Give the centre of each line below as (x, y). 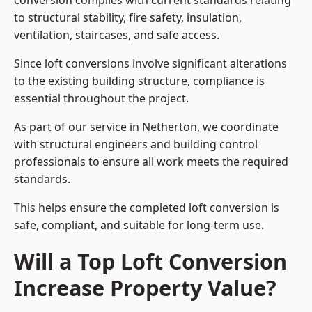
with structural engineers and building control (136, 145)
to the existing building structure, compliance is (139, 81)
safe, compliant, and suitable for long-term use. (139, 225)
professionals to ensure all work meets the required (151, 162)
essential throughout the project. (101, 99)
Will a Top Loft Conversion (150, 262)
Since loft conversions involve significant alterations (150, 64)
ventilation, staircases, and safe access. (117, 35)
